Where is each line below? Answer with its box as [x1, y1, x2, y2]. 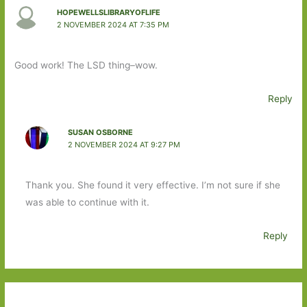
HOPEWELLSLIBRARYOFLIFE [56, 7, 160, 17]
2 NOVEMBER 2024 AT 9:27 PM [67, 140, 180, 150]
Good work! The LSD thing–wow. [14, 59, 158, 71]
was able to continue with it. [25, 197, 149, 208]
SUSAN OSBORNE [67, 127, 133, 138]
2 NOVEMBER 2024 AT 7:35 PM [56, 19, 169, 29]
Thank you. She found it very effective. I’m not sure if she [25, 180, 280, 191]
